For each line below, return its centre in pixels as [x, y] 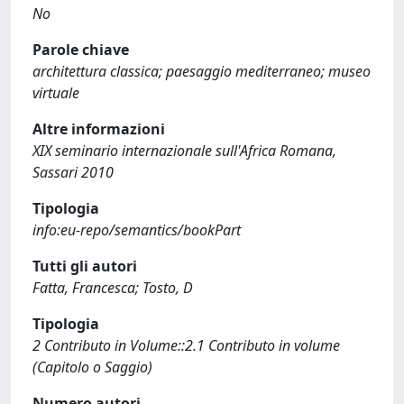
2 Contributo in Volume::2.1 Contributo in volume [186, 345]
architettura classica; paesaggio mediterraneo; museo [202, 71]
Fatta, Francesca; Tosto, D [113, 288]
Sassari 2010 [73, 172]
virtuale [56, 93]
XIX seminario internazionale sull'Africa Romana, [184, 151]
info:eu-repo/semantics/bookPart [137, 230]
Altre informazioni [99, 129]
